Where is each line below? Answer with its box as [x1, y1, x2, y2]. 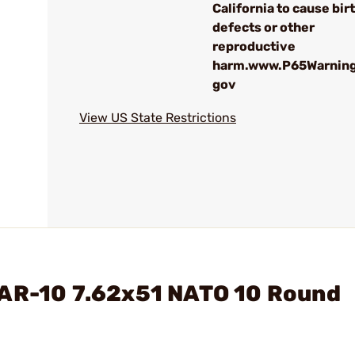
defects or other [212, 20, 315, 35]
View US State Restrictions [79, 110, 236, 125]
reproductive [212, 39, 296, 54]
